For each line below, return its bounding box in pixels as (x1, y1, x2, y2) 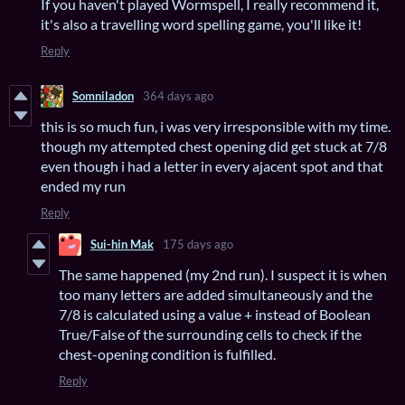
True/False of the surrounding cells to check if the (59, 325, 362, 343)
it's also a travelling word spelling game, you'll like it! (41, 14, 362, 33)
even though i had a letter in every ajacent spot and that (41, 156, 383, 174)
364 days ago (143, 89, 213, 104)
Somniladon (72, 89, 134, 104)
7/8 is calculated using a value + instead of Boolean (59, 305, 371, 323)
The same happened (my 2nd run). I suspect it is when (59, 265, 387, 283)
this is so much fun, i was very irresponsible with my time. (41, 117, 391, 135)
